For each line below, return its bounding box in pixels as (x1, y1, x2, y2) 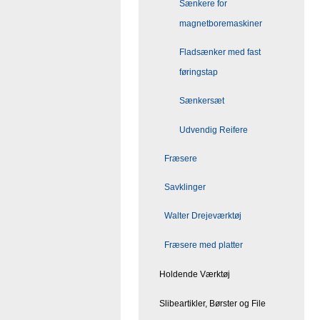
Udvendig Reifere (179, 124, 248, 135)
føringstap (179, 67, 218, 78)
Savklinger (164, 182, 206, 193)
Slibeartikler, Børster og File (159, 299, 266, 309)
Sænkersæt (179, 96, 224, 106)
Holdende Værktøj (159, 269, 230, 279)
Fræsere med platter (164, 239, 243, 250)
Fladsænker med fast (179, 47, 261, 58)
